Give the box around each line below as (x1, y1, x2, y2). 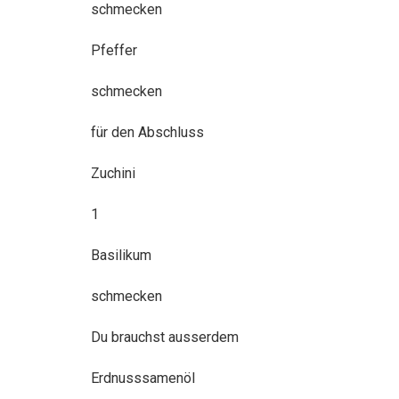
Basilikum (91, 246, 151, 264)
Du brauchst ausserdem (91, 328, 239, 346)
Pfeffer (91, 41, 137, 59)
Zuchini (91, 164, 135, 182)
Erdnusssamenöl (91, 369, 195, 387)
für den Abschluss (91, 123, 204, 141)
